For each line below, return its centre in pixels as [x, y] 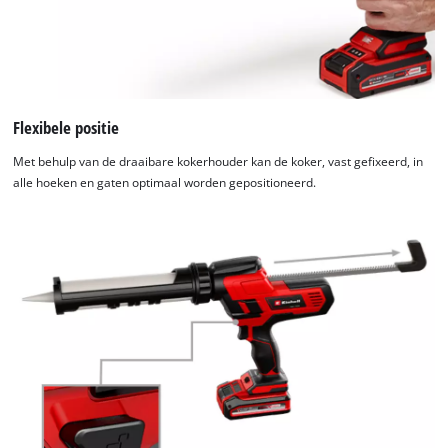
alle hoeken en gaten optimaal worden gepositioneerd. [165, 182]
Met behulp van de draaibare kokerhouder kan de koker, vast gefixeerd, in [218, 161]
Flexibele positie [66, 127]
